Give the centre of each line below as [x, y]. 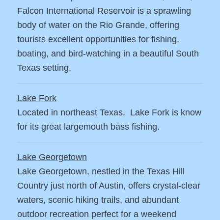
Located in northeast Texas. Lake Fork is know [109, 113]
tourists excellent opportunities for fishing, [98, 40]
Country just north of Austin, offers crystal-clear [109, 186]
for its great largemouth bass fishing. [88, 127]
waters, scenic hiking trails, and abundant [98, 200]
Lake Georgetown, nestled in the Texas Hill [101, 172]
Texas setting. [44, 68]
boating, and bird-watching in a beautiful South [108, 54]
